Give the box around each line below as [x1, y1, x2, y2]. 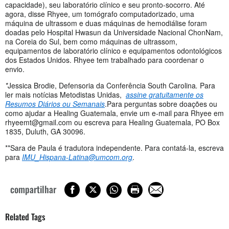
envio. [5, 64, 25, 75]
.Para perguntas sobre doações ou [105, 99, 217, 109]
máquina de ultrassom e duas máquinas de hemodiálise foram [5, 18, 207, 29]
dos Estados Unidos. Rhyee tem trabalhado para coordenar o [5, 55, 204, 65]
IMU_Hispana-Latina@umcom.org [22, 152, 132, 163]
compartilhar [10, 182, 56, 196]
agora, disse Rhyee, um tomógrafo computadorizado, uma [5, 9, 194, 19]
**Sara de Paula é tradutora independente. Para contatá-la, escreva [5, 143, 224, 153]
